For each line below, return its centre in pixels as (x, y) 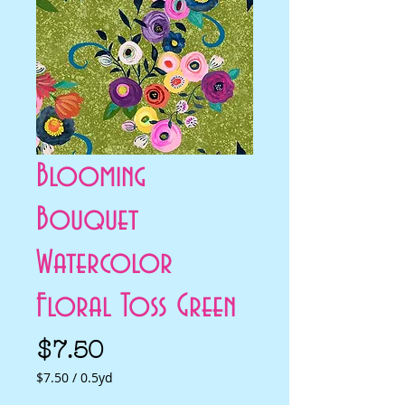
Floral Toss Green (136, 307)
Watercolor (104, 264)
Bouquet (87, 220)
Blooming (91, 177)
